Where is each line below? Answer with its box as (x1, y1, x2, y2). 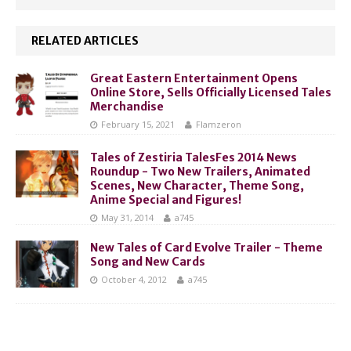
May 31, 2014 (101, 212, 154, 224)
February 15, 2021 (101, 118, 175, 131)
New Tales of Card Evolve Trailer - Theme (90, 241, 323, 255)
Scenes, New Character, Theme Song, (90, 179, 304, 194)
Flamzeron (196, 118, 241, 131)
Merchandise (90, 100, 164, 114)
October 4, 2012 (101, 273, 167, 286)
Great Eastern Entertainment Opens (90, 71, 298, 86)
